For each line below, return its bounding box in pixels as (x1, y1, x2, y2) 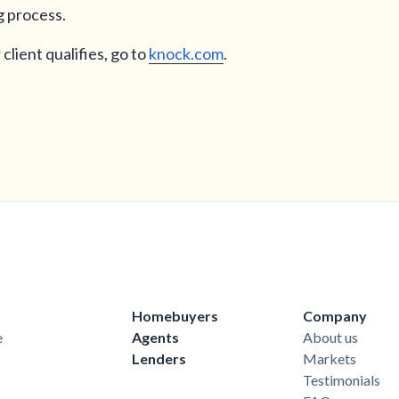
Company (303, 307, 367, 325)
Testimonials (303, 371, 380, 389)
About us (303, 329, 358, 346)
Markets (303, 350, 356, 368)
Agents (132, 329, 179, 346)
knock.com (148, 44, 224, 64)
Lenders (132, 350, 186, 368)
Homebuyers (132, 307, 218, 325)
